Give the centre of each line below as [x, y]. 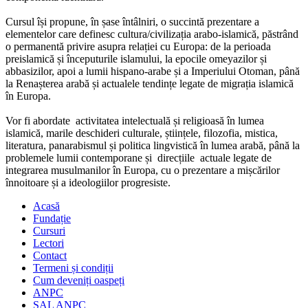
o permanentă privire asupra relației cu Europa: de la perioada [138, 47]
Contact [50, 256]
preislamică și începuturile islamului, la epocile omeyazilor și [136, 59]
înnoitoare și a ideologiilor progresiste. [88, 183]
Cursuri [49, 231]
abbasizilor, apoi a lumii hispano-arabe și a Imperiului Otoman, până [153, 71]
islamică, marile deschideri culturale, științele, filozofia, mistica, [142, 133]
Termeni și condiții [73, 268]
